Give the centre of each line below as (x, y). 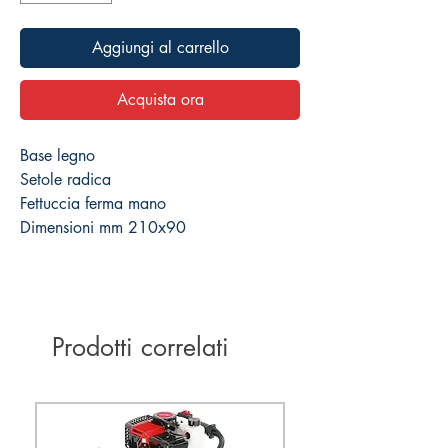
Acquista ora (160, 100)
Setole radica (65, 180)
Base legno (57, 156)
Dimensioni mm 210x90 (103, 228)
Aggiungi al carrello (160, 48)
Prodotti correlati (140, 347)
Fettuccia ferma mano (93, 204)
